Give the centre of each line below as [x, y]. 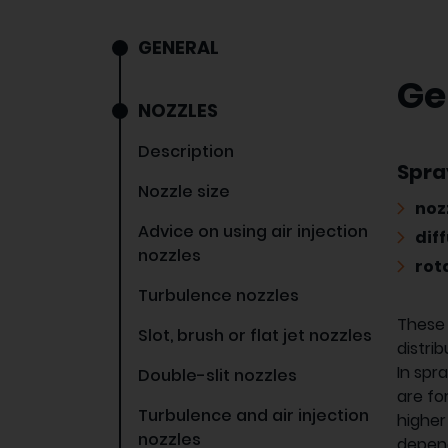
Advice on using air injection [253, 232]
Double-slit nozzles [217, 376]
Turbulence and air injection [253, 416]
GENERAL [178, 48]
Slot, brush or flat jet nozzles [255, 336]
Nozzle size [184, 192]
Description [186, 152]
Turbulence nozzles [218, 296]
